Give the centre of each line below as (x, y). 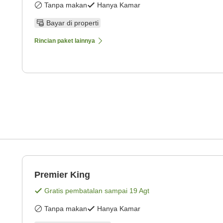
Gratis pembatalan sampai (87, 191)
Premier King (62, 175)
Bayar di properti (72, 23)
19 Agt (139, 191)
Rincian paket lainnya (65, 41)
